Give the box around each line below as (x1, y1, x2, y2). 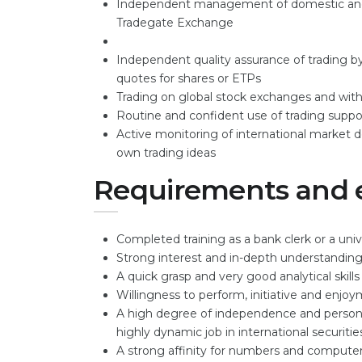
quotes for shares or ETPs (116, 71, 261, 86)
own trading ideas (116, 145, 216, 160)
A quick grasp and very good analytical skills (116, 269, 360, 284)
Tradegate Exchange (116, 15, 234, 30)
